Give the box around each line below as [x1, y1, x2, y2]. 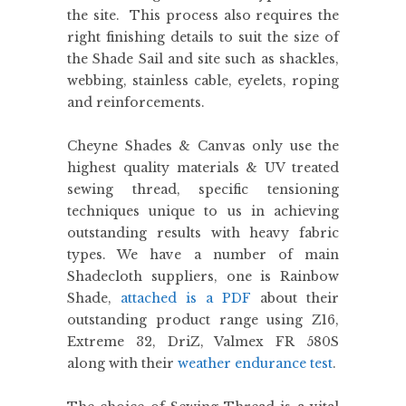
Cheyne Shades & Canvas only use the [67, 137, 339, 154]
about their [251, 289, 339, 306]
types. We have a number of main [67, 246, 339, 263]
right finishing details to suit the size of [67, 28, 339, 45]
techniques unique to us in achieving [67, 202, 339, 219]
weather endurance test [178, 354, 333, 372]
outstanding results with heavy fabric [67, 224, 339, 241]
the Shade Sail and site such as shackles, [67, 50, 339, 67]
